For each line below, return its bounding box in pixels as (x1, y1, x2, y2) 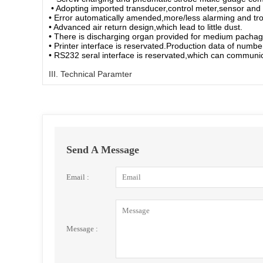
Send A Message (66, 144, 139, 156)
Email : (66, 173, 89, 181)
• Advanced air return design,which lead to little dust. (49, 22, 242, 32)
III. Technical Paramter (49, 69, 132, 79)
